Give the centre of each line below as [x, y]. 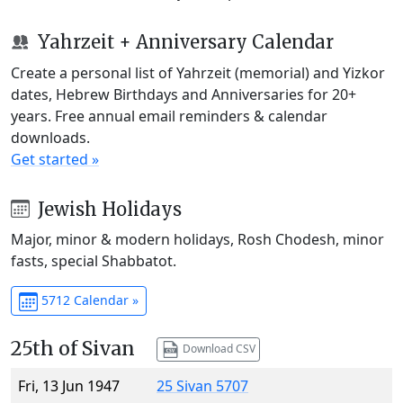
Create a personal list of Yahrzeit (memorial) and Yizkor [198, 72]
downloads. [50, 137]
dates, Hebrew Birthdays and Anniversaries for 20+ [184, 94]
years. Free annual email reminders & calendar [169, 116]
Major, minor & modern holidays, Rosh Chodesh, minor [197, 240]
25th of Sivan [73, 349]
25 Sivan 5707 [202, 386]
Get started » [55, 159]
